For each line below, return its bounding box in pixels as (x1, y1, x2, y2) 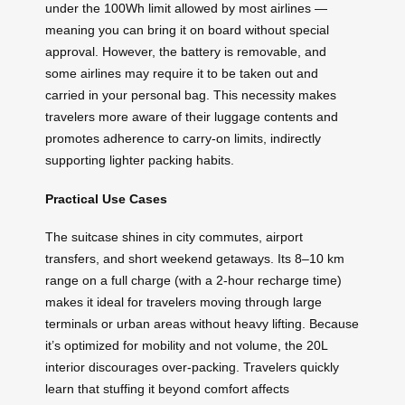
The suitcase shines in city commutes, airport (45, 230, 303, 245)
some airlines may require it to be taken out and (45, 65, 318, 80)
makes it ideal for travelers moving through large (45, 295, 322, 310)
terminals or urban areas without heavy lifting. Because (45, 316, 359, 332)
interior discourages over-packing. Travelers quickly (45, 360, 339, 375)
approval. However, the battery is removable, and (45, 43, 326, 59)
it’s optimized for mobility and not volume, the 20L (45, 338, 327, 353)
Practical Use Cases (45, 191, 167, 206)
